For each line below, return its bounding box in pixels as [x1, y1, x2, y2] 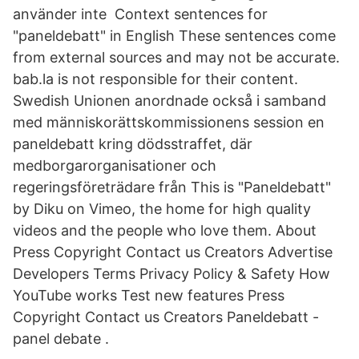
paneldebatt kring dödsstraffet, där [13, 135, 252, 152]
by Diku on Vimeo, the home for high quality [13, 200, 311, 217]
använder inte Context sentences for [13, 6, 268, 22]
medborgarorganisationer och [13, 157, 216, 174]
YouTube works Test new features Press [13, 287, 284, 304]
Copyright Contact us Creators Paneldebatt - [13, 309, 319, 325]
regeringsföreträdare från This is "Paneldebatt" [13, 179, 331, 196]
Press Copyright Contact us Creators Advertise [13, 244, 333, 260]
